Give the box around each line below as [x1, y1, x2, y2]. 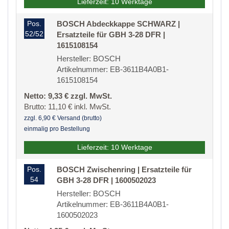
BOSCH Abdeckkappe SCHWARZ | [57, 19, 180, 29]
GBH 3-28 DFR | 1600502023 [57, 176, 156, 185]
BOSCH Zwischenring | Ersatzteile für [57, 165, 192, 174]
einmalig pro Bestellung [24, 125, 90, 133]
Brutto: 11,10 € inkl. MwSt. [24, 102, 111, 111]
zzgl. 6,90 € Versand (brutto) [24, 114, 102, 122]
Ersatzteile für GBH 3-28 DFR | [57, 30, 165, 39]
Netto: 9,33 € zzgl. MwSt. [24, 91, 112, 101]
